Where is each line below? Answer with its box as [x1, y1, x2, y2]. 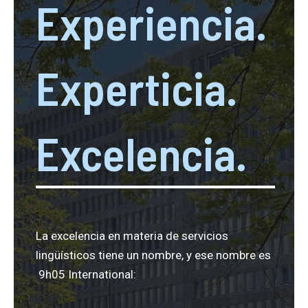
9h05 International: [36, 267, 136, 281]
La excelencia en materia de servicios [36, 229, 228, 243]
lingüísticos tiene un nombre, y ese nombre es [36, 248, 271, 262]
